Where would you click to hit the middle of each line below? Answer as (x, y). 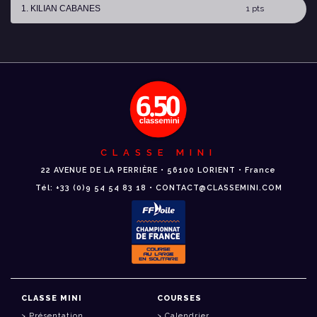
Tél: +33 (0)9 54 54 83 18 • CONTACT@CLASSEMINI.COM (158, 188)
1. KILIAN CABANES (61, 8)
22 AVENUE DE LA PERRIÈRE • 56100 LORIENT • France (158, 170)
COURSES (179, 298)
